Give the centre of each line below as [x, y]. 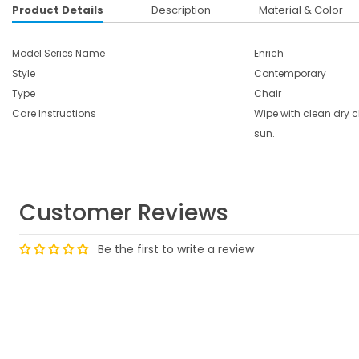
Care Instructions [54, 113]
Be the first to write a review [176, 249]
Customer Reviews [124, 213]
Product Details [58, 10]
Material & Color [301, 10]
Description [181, 10]
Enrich [269, 53]
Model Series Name [58, 53]
